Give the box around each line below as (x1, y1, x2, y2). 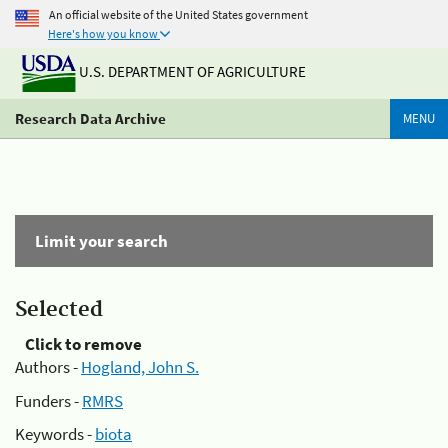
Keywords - (15, 423, 95, 445)
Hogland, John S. (81, 356, 199, 378)
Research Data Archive (15, 109, 166, 128)
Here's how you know (48, 26, 158, 41)
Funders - (15, 389, 82, 412)
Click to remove (25, 333, 142, 355)
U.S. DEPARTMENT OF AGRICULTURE (76, 62, 306, 82)
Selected (15, 297, 103, 323)
